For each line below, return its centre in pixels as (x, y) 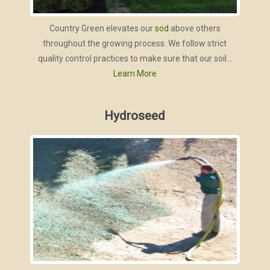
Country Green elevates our (102, 29)
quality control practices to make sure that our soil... (135, 59)
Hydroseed (135, 115)
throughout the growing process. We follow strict (135, 44)
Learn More (135, 74)
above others (194, 29)
